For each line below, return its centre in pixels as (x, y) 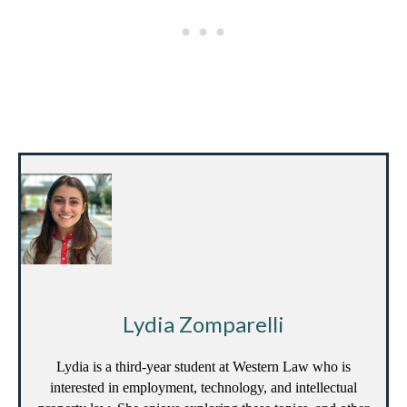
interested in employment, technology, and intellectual (203, 388)
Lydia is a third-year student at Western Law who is (203, 367)
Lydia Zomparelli (203, 324)
